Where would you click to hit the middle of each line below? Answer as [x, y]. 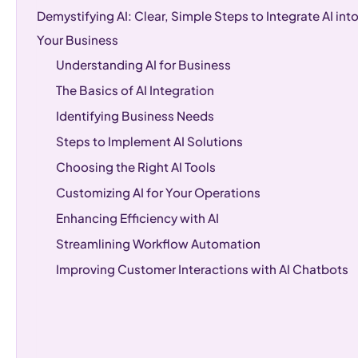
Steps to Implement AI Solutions [149, 141]
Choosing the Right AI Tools [136, 166]
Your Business [78, 39]
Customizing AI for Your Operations [158, 192]
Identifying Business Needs [135, 115]
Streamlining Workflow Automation [158, 243]
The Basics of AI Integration [135, 89]
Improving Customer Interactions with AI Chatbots [202, 268]
